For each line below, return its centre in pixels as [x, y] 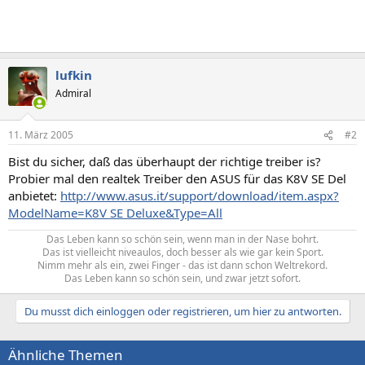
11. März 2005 [41, 135]
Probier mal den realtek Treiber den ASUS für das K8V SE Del [177, 178]
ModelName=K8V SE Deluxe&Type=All [115, 213]
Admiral [73, 93]
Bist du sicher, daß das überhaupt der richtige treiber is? [165, 161]
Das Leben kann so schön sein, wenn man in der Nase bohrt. [182, 239]
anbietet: [34, 196]
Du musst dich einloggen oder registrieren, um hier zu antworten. [182, 311]
